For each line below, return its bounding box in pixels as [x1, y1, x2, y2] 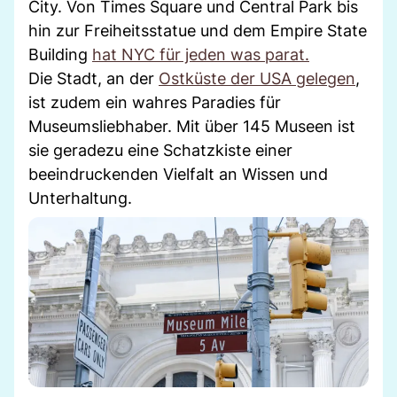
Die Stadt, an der [28, 68, 159, 88]
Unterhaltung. [28, 188, 132, 207]
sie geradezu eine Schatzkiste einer [28, 140, 292, 160]
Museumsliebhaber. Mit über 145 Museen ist [28, 116, 355, 136]
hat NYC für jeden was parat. [92, 44, 309, 64]
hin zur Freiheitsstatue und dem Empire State [28, 20, 367, 40]
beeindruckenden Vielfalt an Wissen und [28, 164, 328, 183]
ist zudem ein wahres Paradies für [28, 92, 281, 112]
